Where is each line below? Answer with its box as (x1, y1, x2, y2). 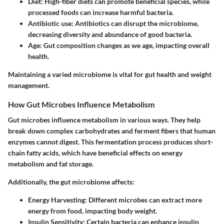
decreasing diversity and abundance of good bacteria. (28, 29, 192, 38)
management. (8, 80, 49, 89)
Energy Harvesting (28, 195, 85, 204)
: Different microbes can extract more (85, 195, 202, 204)
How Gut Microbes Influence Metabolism (8, 99, 154, 109)
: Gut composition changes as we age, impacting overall (40, 40, 209, 49)
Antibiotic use (28, 18, 71, 27)
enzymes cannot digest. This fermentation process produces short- (8, 137, 213, 146)
